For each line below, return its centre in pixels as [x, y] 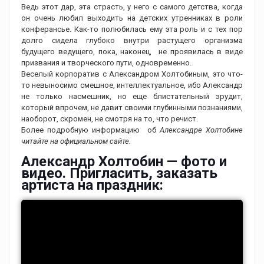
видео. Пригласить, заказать [119, 174]
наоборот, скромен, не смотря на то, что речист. [110, 119]
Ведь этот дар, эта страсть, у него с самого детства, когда [132, 7]
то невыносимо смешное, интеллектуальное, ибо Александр [132, 85]
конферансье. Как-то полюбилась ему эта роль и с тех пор [132, 29]
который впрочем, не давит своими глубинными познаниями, [132, 108]
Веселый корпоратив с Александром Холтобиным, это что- [132, 74]
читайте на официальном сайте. [76, 141]
